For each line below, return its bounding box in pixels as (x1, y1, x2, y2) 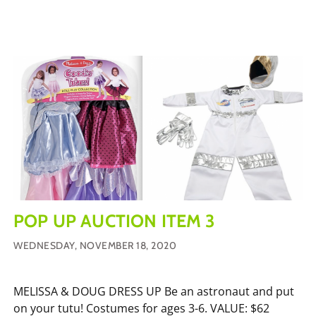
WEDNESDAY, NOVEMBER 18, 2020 (13, 238, 176, 252)
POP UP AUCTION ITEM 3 (13, 209, 215, 231)
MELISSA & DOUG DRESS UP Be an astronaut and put (13, 283, 294, 299)
